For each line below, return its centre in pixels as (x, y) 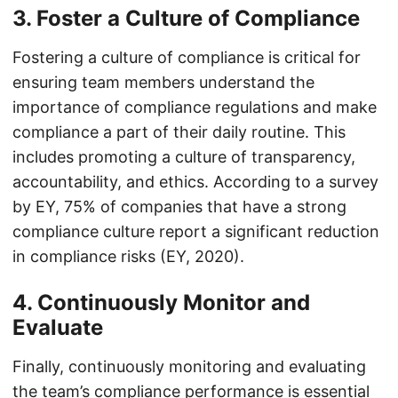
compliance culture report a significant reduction (196, 231)
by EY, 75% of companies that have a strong (179, 207)
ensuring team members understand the (163, 82)
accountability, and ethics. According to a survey (195, 182)
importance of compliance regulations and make (195, 107)
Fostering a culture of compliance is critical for (187, 57)
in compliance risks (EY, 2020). (128, 256)
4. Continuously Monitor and (161, 302)
